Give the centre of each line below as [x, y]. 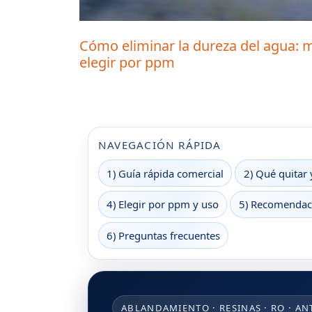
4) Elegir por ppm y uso [163, 204]
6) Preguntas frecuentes [164, 236]
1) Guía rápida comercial [165, 173]
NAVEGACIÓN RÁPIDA [160, 145]
